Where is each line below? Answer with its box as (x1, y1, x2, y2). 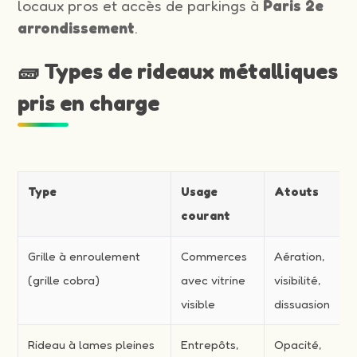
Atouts (274, 183, 320, 199)
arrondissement (18, 18, 135, 37)
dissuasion (274, 296, 331, 312)
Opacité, (274, 336, 322, 352)
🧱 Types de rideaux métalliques (18, 57, 339, 84)
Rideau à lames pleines (28, 336, 155, 352)
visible (181, 296, 216, 312)
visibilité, (274, 272, 321, 288)
